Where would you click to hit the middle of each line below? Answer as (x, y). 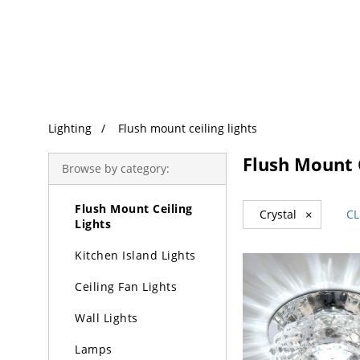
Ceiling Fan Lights (126, 286)
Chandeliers (110, 146)
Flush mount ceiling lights (188, 128)
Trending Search (84, 12)
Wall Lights (106, 318)
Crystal (278, 214)
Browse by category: (116, 168)
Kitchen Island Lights (135, 255)
